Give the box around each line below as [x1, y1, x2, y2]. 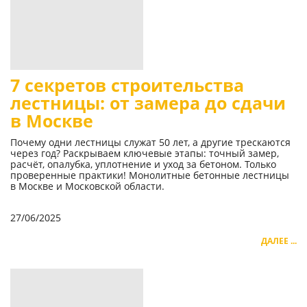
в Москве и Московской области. [10, 180, 164, 193]
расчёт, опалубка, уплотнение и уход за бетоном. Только [10, 158, 276, 171]
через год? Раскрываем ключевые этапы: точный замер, [10, 147, 279, 160]
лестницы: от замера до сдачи [10, 92, 286, 115]
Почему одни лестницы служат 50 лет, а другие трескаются [10, 136, 291, 149]
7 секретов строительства [10, 74, 244, 97]
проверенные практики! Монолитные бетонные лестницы [10, 169, 289, 182]
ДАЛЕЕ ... [261, 235, 297, 247]
